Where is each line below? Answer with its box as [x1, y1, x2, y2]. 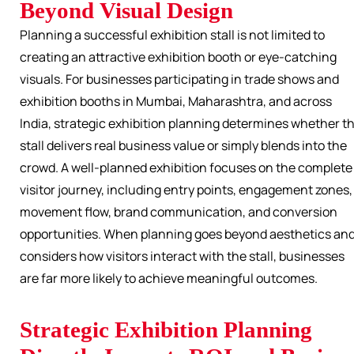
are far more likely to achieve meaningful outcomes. [20, 269, 318, 288]
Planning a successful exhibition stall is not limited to [20, 26, 325, 44]
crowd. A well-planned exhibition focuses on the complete [20, 159, 352, 177]
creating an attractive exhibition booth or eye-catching [20, 48, 337, 66]
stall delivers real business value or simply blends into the [20, 137, 347, 155]
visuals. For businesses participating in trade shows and [20, 70, 339, 88]
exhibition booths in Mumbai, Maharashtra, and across [20, 92, 332, 111]
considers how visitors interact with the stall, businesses [20, 247, 345, 265]
